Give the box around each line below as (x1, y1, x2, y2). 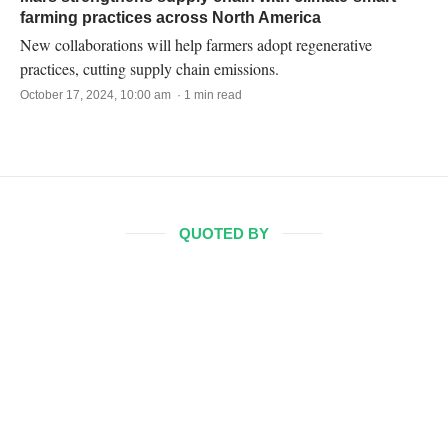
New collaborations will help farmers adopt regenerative (20, 34, 372, 55)
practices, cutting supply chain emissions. (20, 58, 279, 79)
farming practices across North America (20, 9, 321, 26)
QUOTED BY (179, 225, 269, 242)
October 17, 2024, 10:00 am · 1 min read (20, 88, 242, 102)
